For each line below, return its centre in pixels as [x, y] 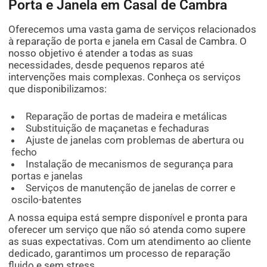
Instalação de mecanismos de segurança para [129, 164]
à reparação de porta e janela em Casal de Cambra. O [128, 41]
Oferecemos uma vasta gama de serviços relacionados [133, 29]
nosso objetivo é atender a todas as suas [101, 53]
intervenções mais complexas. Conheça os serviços [125, 77]
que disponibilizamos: [58, 89]
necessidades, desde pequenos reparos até [107, 65]
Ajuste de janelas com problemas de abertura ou [134, 140]
